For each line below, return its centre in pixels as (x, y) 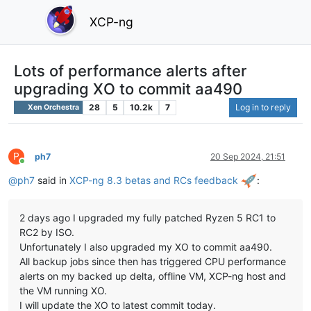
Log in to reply (263, 107)
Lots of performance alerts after (130, 70)
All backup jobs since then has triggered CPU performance (153, 262)
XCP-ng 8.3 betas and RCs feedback (155, 180)
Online (34, 166)
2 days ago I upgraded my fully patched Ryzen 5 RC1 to (148, 218)
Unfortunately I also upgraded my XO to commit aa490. (146, 247)
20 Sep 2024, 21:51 (248, 156)
